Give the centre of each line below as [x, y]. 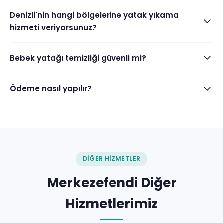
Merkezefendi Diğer [111, 183]
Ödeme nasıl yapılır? [51, 89]
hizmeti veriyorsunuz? [53, 27]
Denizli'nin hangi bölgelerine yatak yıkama [94, 15]
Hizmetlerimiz [111, 204]
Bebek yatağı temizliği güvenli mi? [78, 58]
